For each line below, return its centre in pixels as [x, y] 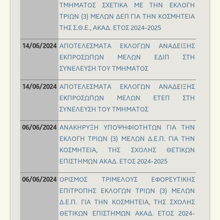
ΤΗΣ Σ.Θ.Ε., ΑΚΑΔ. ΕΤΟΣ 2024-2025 [110, 28]
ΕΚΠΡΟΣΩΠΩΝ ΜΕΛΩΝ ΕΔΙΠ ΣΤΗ [127, 58]
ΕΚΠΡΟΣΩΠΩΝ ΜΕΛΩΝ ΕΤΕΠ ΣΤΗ [127, 98]
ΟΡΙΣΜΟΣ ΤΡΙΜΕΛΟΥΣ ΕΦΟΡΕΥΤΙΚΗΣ [127, 180]
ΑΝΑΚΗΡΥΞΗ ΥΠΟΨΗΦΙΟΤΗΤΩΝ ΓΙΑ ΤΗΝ [127, 128]
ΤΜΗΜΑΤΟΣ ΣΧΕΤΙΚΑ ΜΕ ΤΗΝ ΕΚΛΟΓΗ [127, 6]
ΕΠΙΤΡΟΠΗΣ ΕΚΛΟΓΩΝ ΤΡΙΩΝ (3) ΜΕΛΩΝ [127, 191]
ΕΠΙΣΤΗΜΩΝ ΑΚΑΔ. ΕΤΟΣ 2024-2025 [113, 162]
